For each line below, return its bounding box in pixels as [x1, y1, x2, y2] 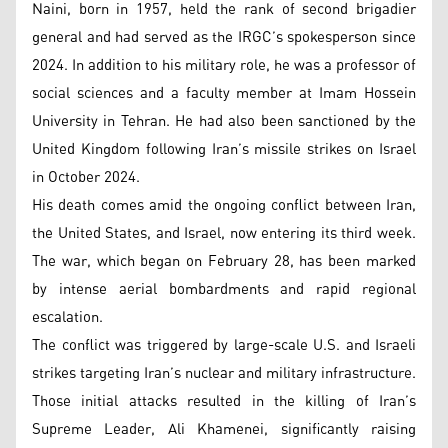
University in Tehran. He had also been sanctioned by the [32, 107, 416, 136]
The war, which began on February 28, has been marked [32, 247, 416, 276]
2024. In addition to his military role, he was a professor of [32, 51, 416, 80]
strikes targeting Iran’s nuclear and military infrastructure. [32, 359, 416, 388]
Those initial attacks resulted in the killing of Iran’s [32, 387, 416, 416]
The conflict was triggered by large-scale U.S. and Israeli [32, 331, 416, 360]
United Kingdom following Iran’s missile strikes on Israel [32, 135, 416, 164]
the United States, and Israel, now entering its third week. [32, 219, 416, 248]
